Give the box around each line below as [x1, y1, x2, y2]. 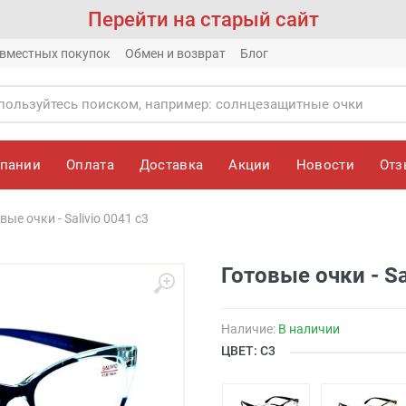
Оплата [66, 156, 114, 173]
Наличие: [221, 322, 278, 337]
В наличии [278, 322, 340, 337]
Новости [295, 156, 354, 173]
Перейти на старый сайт [87, 8, 319, 31]
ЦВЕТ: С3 [221, 343, 275, 359]
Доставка [139, 156, 204, 173]
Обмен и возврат [125, 46, 226, 61]
